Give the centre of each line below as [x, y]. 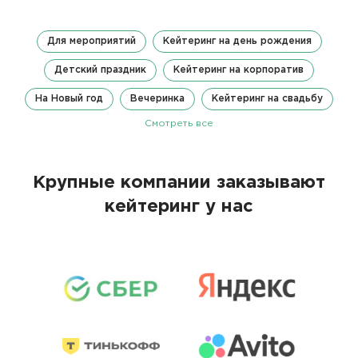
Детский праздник [100, 70]
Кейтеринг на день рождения [237, 42]
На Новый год [69, 99]
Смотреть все [179, 124]
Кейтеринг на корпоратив [239, 70]
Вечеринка [157, 99]
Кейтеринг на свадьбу [267, 99]
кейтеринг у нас [179, 207]
